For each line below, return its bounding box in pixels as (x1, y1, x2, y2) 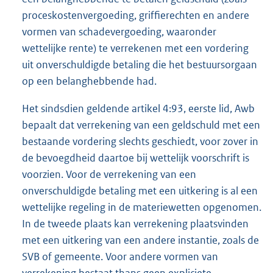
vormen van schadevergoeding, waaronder (22, 25, 216, 39)
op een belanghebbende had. (22, 74, 157, 88)
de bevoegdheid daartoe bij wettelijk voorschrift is (22, 151, 249, 165)
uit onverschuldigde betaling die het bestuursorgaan (22, 58, 257, 72)
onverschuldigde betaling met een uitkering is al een (22, 184, 258, 198)
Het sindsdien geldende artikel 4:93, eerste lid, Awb (22, 102, 255, 116)
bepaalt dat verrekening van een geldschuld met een (22, 118, 260, 132)
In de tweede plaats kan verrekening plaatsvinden (22, 217, 249, 231)
